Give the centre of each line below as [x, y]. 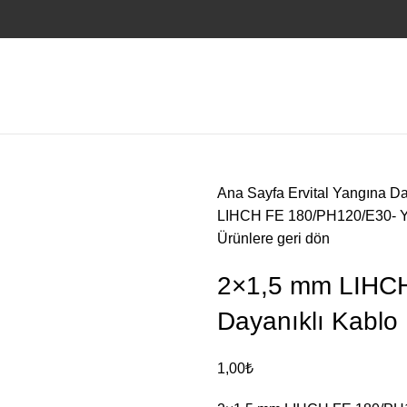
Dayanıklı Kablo [308, 321]
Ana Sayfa [253, 193]
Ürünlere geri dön [273, 238]
